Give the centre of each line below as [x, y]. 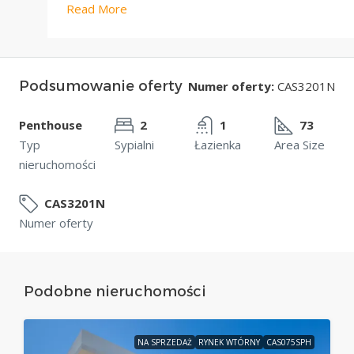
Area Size [299, 145]
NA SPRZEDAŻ [165, 342]
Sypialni [134, 145]
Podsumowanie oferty [101, 86]
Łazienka [218, 145]
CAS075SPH [289, 342]
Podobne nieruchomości [115, 292]
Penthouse [51, 125]
